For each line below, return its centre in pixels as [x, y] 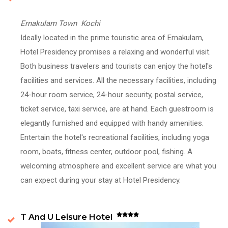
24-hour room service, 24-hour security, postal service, [112, 94]
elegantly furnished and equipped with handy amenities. [112, 123]
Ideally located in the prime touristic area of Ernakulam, [112, 37]
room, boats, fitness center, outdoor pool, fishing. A [106, 151]
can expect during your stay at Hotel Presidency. [101, 180]
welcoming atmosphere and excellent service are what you [118, 166]
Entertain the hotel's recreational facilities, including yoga [115, 137]
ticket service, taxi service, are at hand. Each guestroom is [117, 109]
